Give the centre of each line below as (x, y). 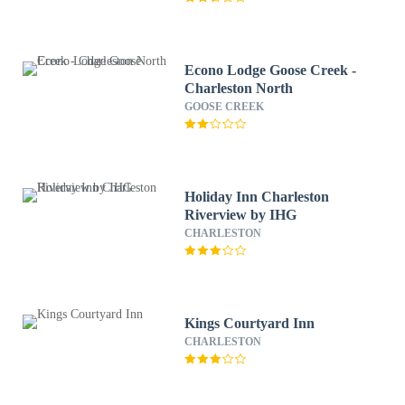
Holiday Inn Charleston (257, 197)
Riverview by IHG (241, 215)
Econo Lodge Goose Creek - (271, 70)
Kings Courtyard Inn (250, 323)
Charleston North (239, 88)
